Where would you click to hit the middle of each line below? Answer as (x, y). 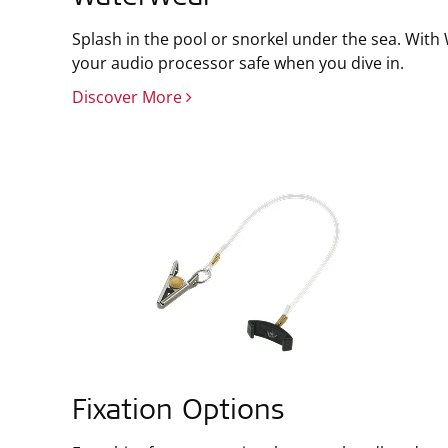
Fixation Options (178, 413)
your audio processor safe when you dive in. (238, 63)
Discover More (129, 97)
